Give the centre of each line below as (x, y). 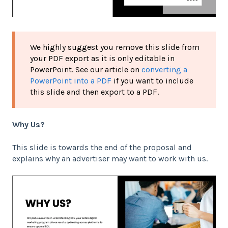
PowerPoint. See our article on (86, 69)
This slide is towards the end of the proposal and (102, 147)
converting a (164, 69)
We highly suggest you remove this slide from (115, 47)
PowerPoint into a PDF (71, 80)
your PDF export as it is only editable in (102, 58)
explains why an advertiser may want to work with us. (111, 158)
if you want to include (152, 80)
